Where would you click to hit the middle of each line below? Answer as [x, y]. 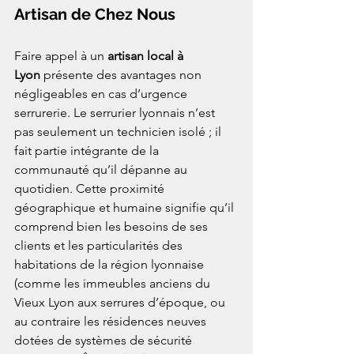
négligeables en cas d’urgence [102, 94]
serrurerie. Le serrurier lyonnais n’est [116, 113]
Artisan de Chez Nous [95, 15]
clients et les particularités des [100, 246]
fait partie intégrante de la [88, 151]
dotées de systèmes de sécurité [105, 341]
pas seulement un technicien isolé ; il [119, 132]
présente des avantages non [122, 75]
